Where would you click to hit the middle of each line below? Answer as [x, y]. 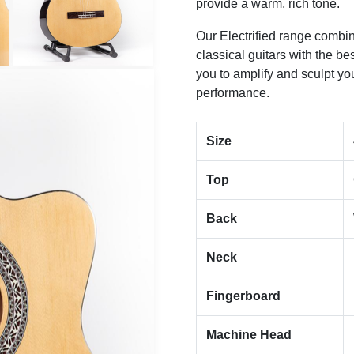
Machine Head [249, 335]
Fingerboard [243, 296]
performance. [233, 93]
